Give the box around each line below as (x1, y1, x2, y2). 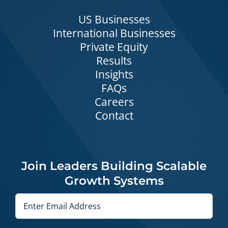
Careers (94, 95, 134, 109)
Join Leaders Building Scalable (21, 159, 207, 174)
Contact (95, 108, 133, 123)
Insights (95, 67, 133, 82)
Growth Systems (64, 174, 164, 188)
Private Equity (80, 40, 148, 54)
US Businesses (78, 12, 150, 27)
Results (96, 53, 132, 68)
